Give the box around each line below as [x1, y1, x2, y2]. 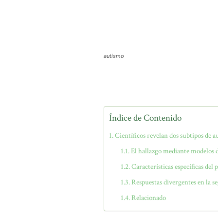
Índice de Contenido [109, 112, 182, 125]
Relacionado [131, 193, 166, 202]
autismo [104, 53, 124, 59]
